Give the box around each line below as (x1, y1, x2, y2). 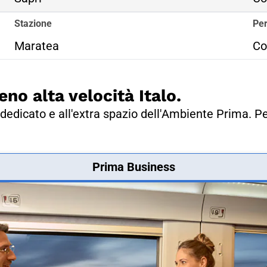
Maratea (14, 38, 59, 53)
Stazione (14, 17, 52, 29)
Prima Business (92, 159, 175, 174)
